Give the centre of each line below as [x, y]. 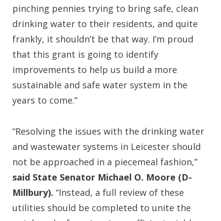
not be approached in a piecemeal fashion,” [105, 162]
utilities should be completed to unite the [102, 208]
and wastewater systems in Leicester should [107, 147]
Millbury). [33, 192]
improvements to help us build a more [95, 70]
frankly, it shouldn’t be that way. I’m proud [103, 39]
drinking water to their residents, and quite [105, 24]
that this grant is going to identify [85, 54]
